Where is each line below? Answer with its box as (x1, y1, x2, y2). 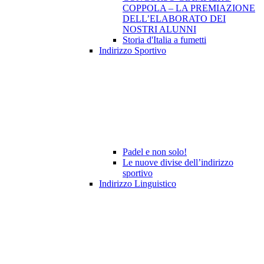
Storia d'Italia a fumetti (123, 35, 206, 45)
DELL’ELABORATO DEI (123, 14, 226, 24)
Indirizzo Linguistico (99, 179, 176, 189)
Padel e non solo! (123, 147, 187, 157)
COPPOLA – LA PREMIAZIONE (123, 3, 255, 14)
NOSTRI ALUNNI (123, 24, 196, 35)
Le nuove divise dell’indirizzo (123, 157, 233, 168)
